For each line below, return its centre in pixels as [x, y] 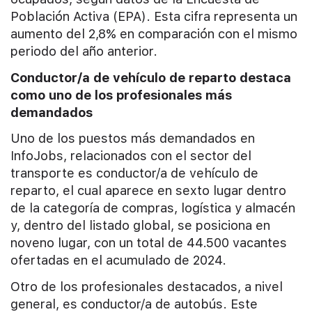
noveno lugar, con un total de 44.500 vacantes [149, 243]
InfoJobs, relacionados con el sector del [131, 156]
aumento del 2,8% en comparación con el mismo [154, 34]
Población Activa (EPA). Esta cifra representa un [154, 17]
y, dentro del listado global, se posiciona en [140, 226]
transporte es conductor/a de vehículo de [134, 173]
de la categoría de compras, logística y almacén [153, 208]
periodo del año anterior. [84, 52]
